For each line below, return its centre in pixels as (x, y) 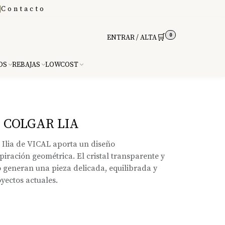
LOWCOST (62, 65)
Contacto (23, 9)
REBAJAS (26, 65)
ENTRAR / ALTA (132, 38)
